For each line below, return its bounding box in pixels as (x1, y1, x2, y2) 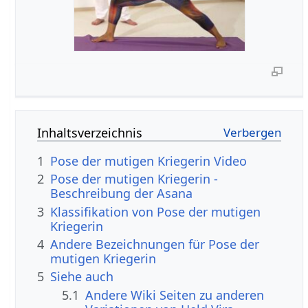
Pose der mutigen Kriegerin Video (50, 152, 247, 169)
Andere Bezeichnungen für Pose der (50, 236, 260, 253)
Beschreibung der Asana (50, 185, 193, 202)
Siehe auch (50, 268, 114, 285)
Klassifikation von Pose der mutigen (50, 203, 261, 220)
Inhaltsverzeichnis (37, 124, 143, 141)
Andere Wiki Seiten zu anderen (85, 286, 265, 303)
